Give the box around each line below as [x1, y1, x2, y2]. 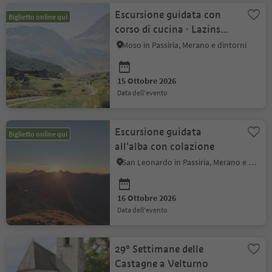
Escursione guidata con [115, 8, 222, 21]
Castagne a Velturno [115, 257, 209, 270]
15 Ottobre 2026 [117, 75, 177, 86]
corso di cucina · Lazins [115, 23, 186, 36]
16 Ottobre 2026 [117, 192, 177, 203]
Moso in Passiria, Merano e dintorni [122, 39, 247, 50]
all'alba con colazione [115, 140, 215, 153]
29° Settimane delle [115, 243, 204, 256]
